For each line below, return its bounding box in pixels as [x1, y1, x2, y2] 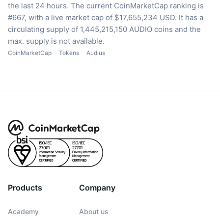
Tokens [59, 49, 79, 57]
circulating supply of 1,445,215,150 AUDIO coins [8, 25, 173, 34]
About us [79, 207, 109, 216]
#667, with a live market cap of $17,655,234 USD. [8, 13, 177, 23]
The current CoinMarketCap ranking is [71, 1, 204, 11]
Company [79, 183, 115, 193]
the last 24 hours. [8, 1, 69, 11]
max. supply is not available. [8, 36, 105, 46]
